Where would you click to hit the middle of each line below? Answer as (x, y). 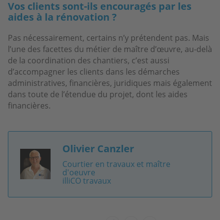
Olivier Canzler (98, 148)
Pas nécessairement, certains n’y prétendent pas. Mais (109, 38)
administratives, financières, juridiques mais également (110, 83)
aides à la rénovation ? (62, 17)
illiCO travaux (86, 180)
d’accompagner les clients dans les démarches (94, 71)
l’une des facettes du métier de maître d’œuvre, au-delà (110, 49)
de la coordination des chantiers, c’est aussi (89, 60)
